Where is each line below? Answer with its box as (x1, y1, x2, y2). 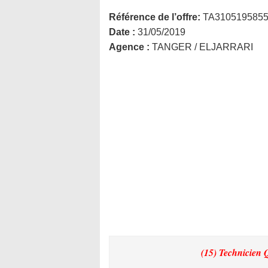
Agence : (109, 42, 152, 52)
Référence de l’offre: (109, 12, 200, 22)
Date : (109, 27, 138, 37)
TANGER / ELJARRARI (152, 42, 253, 52)
